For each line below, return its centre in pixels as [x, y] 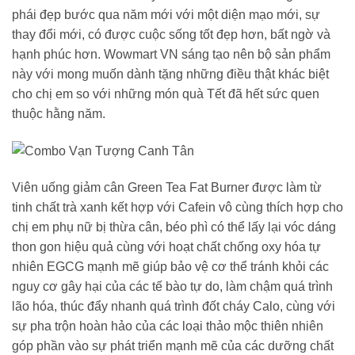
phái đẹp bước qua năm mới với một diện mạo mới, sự [166, 14]
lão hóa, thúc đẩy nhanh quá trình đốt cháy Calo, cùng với [174, 306]
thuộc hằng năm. [59, 113]
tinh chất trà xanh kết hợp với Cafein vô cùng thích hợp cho [177, 207]
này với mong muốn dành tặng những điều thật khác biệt [170, 74]
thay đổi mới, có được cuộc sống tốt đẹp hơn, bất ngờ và [171, 34]
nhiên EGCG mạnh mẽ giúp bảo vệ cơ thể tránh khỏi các [170, 266]
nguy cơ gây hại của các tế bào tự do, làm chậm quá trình [172, 286]
